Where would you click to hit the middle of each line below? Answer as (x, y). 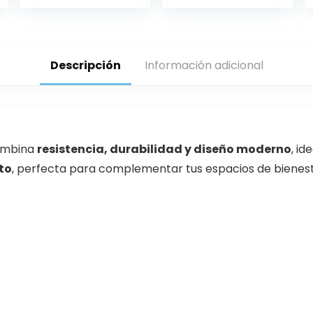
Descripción (85, 65)
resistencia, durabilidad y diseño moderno (164, 150)
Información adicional (204, 65)
